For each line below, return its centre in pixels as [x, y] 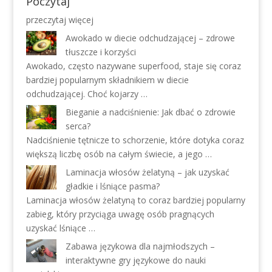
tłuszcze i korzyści [100, 52]
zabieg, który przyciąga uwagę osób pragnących [120, 214]
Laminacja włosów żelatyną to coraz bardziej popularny [135, 200]
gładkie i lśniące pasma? [112, 186]
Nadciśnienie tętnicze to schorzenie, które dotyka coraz [135, 140]
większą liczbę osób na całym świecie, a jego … [119, 154]
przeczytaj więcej [59, 20]
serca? [78, 126]
